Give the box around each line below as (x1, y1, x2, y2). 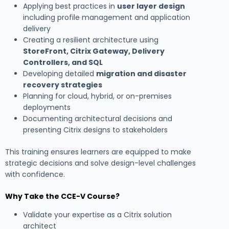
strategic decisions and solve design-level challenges (5, 157, 196, 168)
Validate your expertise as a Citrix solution (23, 210, 172, 220)
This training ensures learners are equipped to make (5, 146, 191, 157)
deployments (23, 102, 71, 112)
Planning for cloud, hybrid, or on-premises (23, 90, 172, 101)
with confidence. (5, 169, 65, 179)
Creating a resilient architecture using (23, 34, 158, 45)
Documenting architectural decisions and (23, 113, 172, 124)
